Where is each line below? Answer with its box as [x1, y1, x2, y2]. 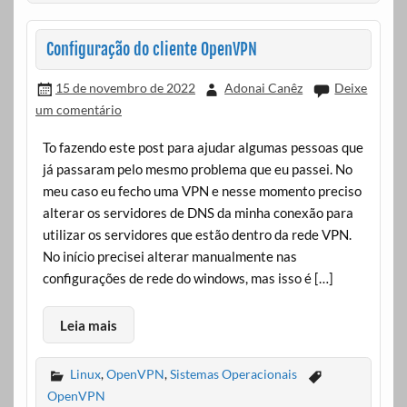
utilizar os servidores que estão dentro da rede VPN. [42, 225, 352, 243]
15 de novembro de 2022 [55, 80, 195, 96]
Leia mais [59, 316, 117, 333]
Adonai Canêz [224, 80, 303, 96]
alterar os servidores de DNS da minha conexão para [42, 203, 353, 221]
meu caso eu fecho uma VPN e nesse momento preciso [42, 182, 362, 199]
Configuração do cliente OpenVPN [45, 39, 257, 61]
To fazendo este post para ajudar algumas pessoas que [42, 138, 363, 155]
